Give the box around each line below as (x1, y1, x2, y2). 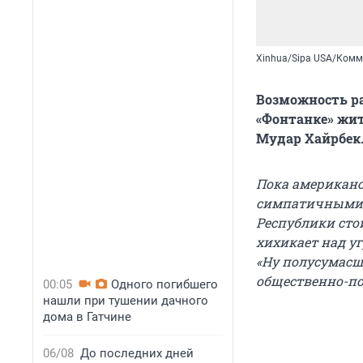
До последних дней (80, 346, 194, 361)
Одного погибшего (111, 277, 218, 292)
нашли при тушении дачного (43, 293, 208, 308)
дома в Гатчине (43, 310, 131, 324)
